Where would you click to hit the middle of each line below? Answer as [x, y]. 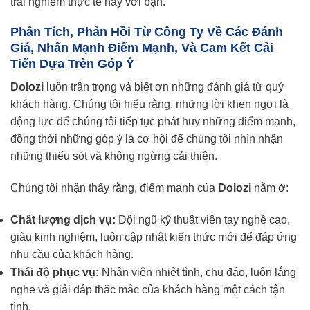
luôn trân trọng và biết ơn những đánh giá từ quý [164, 87]
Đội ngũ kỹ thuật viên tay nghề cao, [203, 219]
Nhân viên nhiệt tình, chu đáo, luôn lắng [198, 272]
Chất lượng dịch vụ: [63, 219]
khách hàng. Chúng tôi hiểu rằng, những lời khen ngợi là [149, 104]
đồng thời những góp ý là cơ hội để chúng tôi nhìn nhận [147, 139]
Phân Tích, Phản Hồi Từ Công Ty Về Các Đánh [147, 32]
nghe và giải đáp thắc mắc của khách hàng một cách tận [148, 289]
